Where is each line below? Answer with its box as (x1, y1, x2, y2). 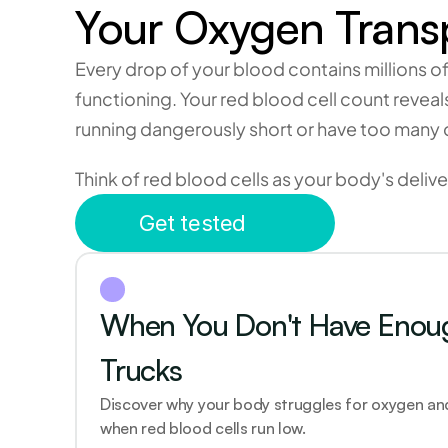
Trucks (100, 351, 189, 388)
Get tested (139, 210, 246, 236)
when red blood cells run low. (100, 418, 306, 438)
